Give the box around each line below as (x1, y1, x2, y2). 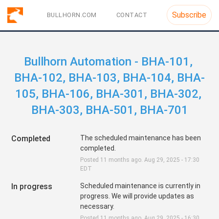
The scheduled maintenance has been (80, 133, 201, 142)
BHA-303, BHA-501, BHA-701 (31, 103, 188, 117)
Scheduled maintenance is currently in (80, 181, 200, 190)
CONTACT (116, 11, 147, 19)
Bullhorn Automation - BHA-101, (23, 54, 193, 68)
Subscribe (172, 10, 206, 20)
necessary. (80, 202, 114, 210)
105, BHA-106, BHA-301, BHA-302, (15, 87, 201, 101)
